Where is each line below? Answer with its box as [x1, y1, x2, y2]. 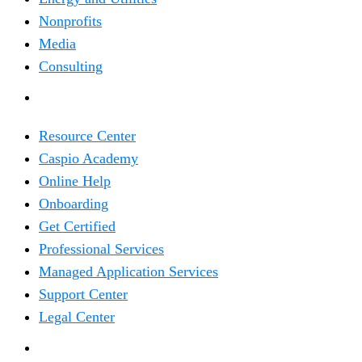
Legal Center [39, 309, 115, 325]
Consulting [39, 58, 103, 74]
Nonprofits [39, 13, 102, 29]
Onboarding [39, 196, 108, 212]
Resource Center [39, 128, 136, 144]
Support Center [39, 286, 128, 302]
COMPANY [39, 339, 112, 356]
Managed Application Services [39, 263, 218, 280]
